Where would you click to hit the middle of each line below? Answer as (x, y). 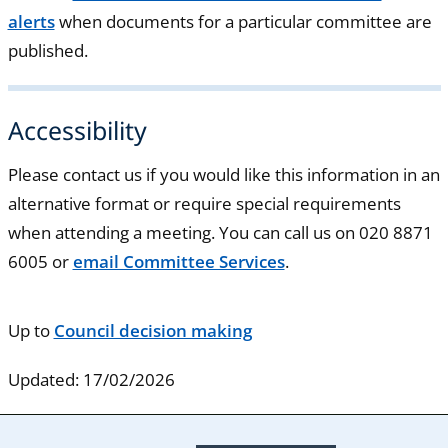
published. (47, 51)
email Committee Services (178, 261)
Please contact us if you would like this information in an (223, 174)
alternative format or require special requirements (204, 203)
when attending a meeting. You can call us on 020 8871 (220, 232)
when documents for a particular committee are (243, 22)
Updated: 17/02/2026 (91, 379)
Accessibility (77, 130)
